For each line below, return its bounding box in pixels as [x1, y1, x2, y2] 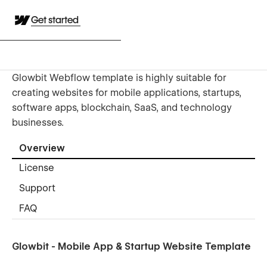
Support [19, 182, 55, 194]
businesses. [12, 116, 64, 128]
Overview [19, 142, 65, 154]
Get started [31, 14, 80, 26]
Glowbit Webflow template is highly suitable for [12, 72, 226, 83]
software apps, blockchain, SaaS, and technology [12, 101, 232, 113]
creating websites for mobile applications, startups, [12, 86, 241, 98]
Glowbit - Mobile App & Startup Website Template [12, 240, 251, 252]
